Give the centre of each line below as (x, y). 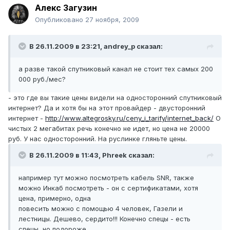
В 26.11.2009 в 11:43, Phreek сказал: (92, 155)
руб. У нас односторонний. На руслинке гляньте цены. (98, 139)
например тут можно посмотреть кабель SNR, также (106, 178)
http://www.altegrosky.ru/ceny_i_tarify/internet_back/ (129, 118)
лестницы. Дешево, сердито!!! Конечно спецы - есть (104, 219)
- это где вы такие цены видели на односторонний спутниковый (115, 98)
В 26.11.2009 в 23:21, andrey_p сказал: (96, 46)
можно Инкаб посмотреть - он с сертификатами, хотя (108, 188)
